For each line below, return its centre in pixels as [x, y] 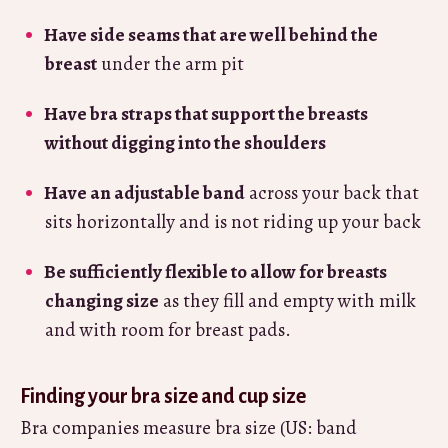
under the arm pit [170, 63]
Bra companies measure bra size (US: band [188, 427]
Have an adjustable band [144, 192]
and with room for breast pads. [168, 329]
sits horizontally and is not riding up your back [233, 221]
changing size [102, 300]
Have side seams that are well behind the [211, 34]
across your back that [332, 192]
